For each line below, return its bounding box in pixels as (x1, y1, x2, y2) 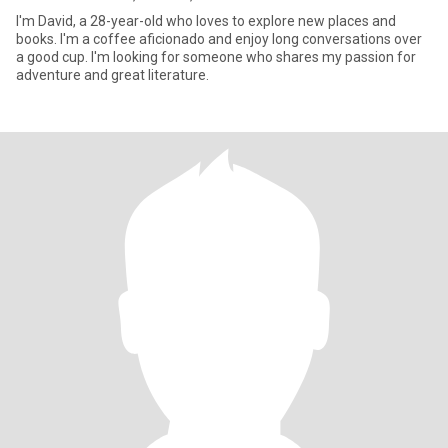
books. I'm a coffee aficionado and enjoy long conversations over (16, 31, 422, 47)
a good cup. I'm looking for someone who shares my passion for (16, 49, 416, 65)
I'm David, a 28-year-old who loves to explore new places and (16, 13, 396, 29)
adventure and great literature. (16, 67, 209, 83)
